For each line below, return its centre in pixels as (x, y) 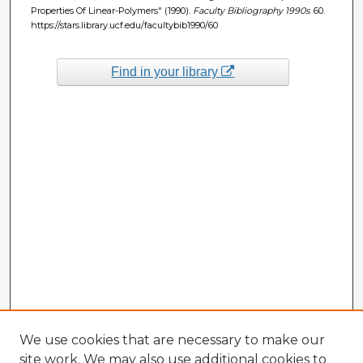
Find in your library (167, 71)
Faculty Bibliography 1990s (251, 10)
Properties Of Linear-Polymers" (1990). (111, 10)
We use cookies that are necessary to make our (172, 340)
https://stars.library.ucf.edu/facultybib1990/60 (124, 25)
